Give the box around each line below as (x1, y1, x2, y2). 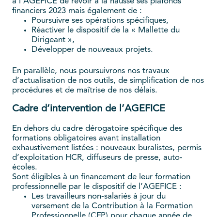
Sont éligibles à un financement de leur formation (12, 172, 190, 181)
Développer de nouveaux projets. (31, 45, 153, 54)
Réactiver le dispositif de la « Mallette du (31, 26, 180, 34)
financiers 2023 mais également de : (12, 6, 142, 15)
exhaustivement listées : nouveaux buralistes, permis (12, 143, 201, 152)
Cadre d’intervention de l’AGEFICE (12, 104, 165, 114)
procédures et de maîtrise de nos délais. (12, 86, 157, 94)
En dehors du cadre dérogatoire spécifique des (12, 124, 182, 133)
